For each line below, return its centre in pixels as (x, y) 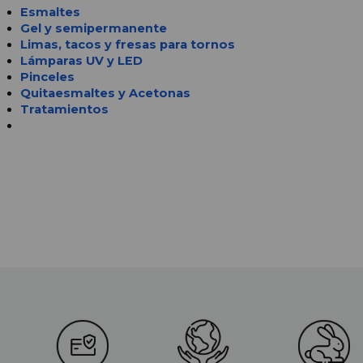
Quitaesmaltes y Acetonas (105, 93)
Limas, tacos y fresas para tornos (128, 44)
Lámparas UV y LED (83, 60)
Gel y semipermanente (94, 28)
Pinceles (47, 77)
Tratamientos (64, 109)
